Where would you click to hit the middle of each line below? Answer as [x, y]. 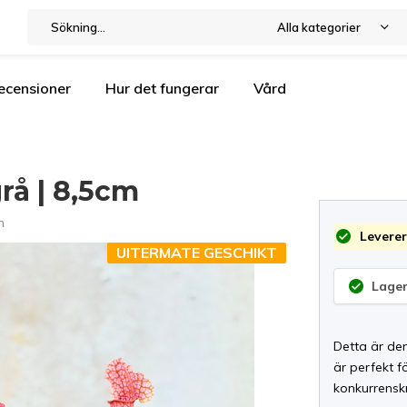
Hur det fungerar [162, 88]
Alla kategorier [318, 27]
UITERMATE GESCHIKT [197, 253]
